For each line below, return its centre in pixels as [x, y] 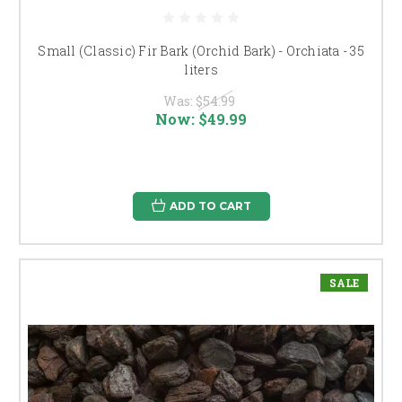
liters [201, 69]
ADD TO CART [210, 205]
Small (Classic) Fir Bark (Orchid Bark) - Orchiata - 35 [201, 50]
